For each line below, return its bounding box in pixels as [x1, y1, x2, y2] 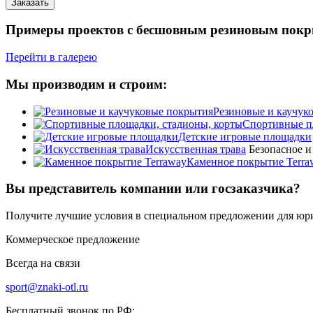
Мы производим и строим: [6, 76, 167, 92]
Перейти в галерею [6, 51, 97, 64]
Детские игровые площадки [178, 130, 312, 143]
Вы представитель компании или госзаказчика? [6, 181, 300, 196]
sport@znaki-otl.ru [6, 281, 88, 293]
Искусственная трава [145, 143, 246, 155]
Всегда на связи [6, 257, 80, 270]
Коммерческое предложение [6, 233, 140, 246]
